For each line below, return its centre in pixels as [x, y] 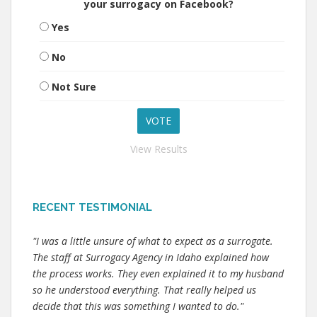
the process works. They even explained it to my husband [158, 273]
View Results [158, 149]
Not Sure [74, 87]
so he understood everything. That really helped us [144, 290]
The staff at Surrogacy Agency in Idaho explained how [151, 257]
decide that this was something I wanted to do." [138, 306]
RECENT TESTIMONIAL [92, 207]
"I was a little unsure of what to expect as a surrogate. [153, 241]
